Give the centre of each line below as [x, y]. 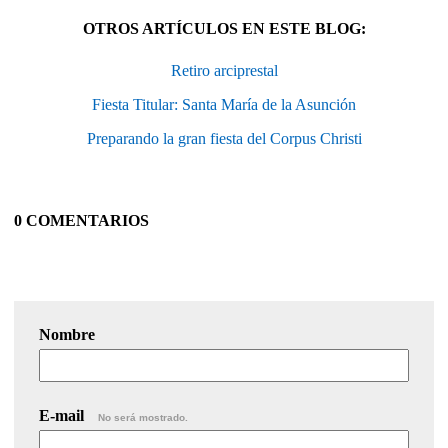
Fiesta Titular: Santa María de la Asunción [224, 105]
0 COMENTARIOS [81, 221]
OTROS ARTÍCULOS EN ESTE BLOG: [224, 29]
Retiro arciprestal [224, 71]
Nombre [67, 335]
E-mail [63, 416]
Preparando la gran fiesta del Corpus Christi [224, 139]
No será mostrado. [143, 418]
